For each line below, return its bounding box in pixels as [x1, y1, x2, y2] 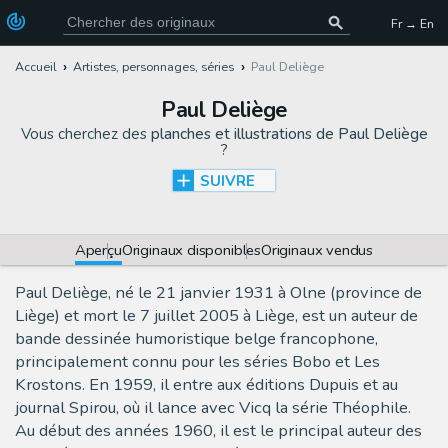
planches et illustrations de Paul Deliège [150, 123, 428, 144]
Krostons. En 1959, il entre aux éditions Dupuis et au [15, 373, 398, 397]
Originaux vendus [261, 239, 374, 260]
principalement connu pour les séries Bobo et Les [15, 350, 380, 374]
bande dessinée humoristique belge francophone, [15, 327, 378, 351]
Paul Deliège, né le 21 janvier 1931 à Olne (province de [15, 281, 422, 305]
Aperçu [74, 239, 122, 260]
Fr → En [390, 14, 434, 32]
